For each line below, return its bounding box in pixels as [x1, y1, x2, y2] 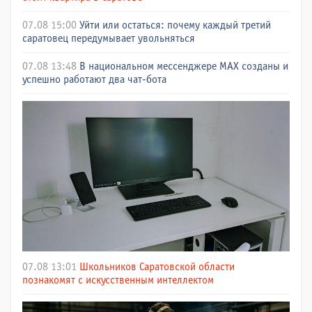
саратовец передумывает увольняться [22, 33, 195, 44]
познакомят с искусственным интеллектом [22, 274, 214, 286]
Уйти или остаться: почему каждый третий [79, 19, 271, 31]
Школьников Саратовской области [79, 261, 235, 272]
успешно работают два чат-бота [22, 74, 166, 85]
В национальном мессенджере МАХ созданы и [79, 61, 288, 72]
